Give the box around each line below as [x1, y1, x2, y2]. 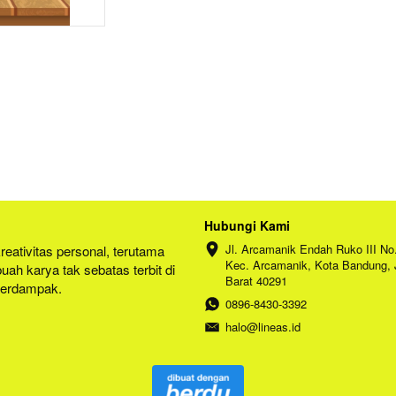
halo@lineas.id [225, 318, 301, 336]
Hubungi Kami [204, 217, 290, 235]
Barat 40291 [225, 272, 287, 290]
